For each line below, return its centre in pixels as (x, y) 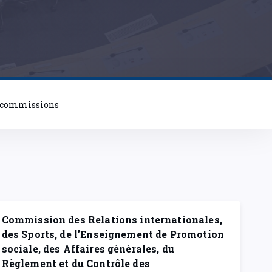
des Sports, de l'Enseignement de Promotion (113, 234)
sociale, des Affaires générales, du (88, 249)
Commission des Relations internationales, (112, 219)
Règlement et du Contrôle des (76, 263)
